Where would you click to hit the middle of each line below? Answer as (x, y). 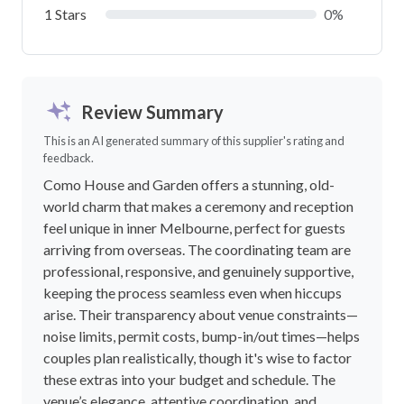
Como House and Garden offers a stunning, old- (189, 184)
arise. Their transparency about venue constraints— (201, 314)
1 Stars (65, 14)
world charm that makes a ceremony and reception (198, 206)
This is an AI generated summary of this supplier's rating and (194, 140)
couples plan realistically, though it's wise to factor (197, 357)
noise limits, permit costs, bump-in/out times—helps (202, 335)
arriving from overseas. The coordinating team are (197, 249)
